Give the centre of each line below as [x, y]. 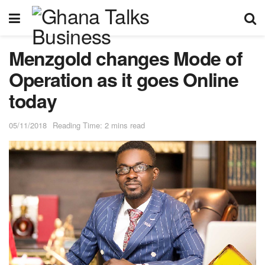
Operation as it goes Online [124, 79]
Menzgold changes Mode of [126, 58]
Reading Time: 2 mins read [99, 125]
